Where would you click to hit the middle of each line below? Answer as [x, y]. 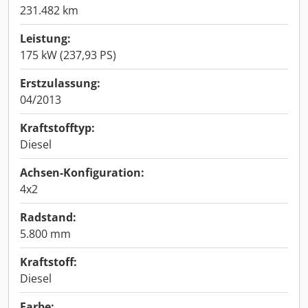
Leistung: [45, 38]
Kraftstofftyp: [57, 128]
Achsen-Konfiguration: [82, 173]
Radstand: [48, 217]
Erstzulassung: [60, 83]
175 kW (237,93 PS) [68, 55]
